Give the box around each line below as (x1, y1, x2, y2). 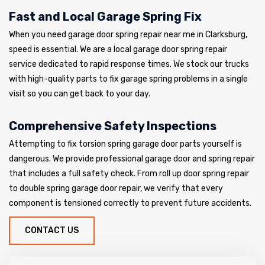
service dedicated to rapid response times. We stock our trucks (9, 59, 249, 69)
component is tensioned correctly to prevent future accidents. (9, 198, 251, 208)
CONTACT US (25, 225, 79, 235)
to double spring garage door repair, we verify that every (9, 183, 223, 193)
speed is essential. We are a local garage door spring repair (9, 44, 227, 54)
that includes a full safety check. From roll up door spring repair (9, 168, 249, 179)
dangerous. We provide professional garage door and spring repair (9, 153, 255, 164)
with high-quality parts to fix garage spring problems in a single (9, 73, 248, 84)
